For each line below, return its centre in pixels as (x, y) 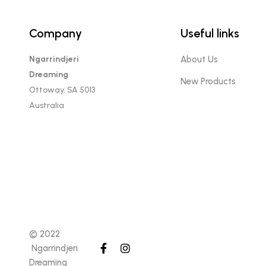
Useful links (210, 33)
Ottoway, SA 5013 (62, 90)
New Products (208, 81)
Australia (46, 105)
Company (55, 33)
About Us (199, 59)
